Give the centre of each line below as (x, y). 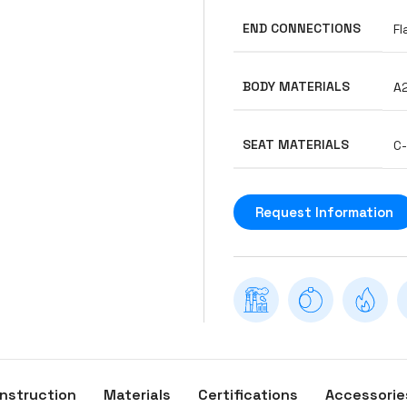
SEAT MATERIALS (296, 144)
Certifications (248, 395)
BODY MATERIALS (296, 86)
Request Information (324, 212)
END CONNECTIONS (302, 28)
